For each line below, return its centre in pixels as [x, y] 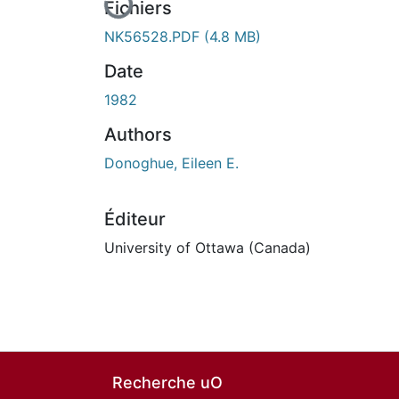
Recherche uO [167, 383]
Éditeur [135, 219]
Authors [138, 134]
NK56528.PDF [154, 36]
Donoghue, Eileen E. [171, 163]
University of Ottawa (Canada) [208, 247]
